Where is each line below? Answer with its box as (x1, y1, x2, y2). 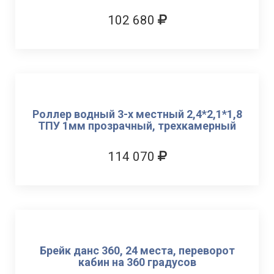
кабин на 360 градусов (78, 256, 196, 268)
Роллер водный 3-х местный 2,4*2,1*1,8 (32, 108, 242, 120)
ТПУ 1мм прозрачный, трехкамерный (38, 119, 236, 132)
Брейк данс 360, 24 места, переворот (39, 244, 235, 257)
